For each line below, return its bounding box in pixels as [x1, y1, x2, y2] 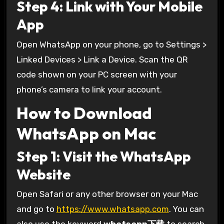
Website [16, 165, 70, 183]
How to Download [16, 103, 152, 123]
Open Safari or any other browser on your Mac [16, 189, 198, 199]
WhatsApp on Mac [16, 123, 156, 144]
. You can [168, 204, 204, 214]
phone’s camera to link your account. [16, 84, 162, 94]
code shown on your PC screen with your [16, 69, 177, 79]
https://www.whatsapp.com [56, 204, 169, 214]
